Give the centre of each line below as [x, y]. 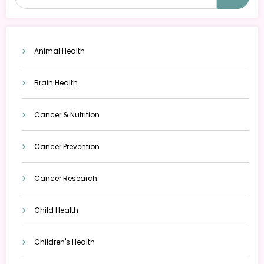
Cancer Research [66, 178]
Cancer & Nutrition [67, 114]
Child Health [56, 210]
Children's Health [65, 242]
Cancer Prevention [67, 146]
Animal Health [60, 51]
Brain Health [56, 82]
